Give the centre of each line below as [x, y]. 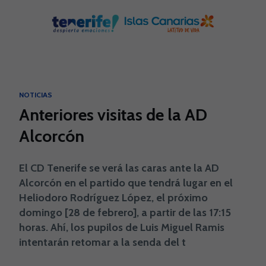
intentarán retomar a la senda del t [102, 242]
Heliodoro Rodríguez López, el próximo [113, 198]
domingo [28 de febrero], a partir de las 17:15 [125, 213]
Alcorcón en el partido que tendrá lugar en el [126, 183]
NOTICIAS [36, 95]
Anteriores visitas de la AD [113, 115]
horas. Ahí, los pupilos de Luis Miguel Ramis [122, 227]
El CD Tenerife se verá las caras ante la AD [119, 168]
